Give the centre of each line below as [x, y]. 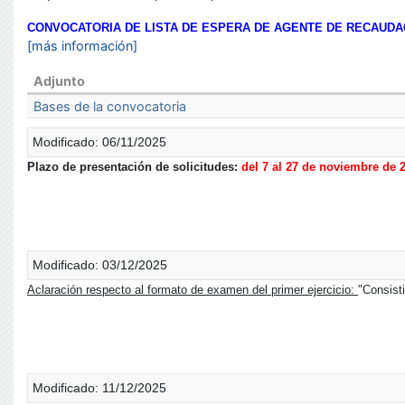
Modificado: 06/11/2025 [99, 142]
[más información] [82, 46]
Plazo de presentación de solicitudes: [134, 167]
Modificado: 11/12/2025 [99, 388]
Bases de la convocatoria [110, 106]
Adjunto [60, 81]
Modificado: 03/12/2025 [100, 265]
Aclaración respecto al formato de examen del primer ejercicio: [193, 290]
